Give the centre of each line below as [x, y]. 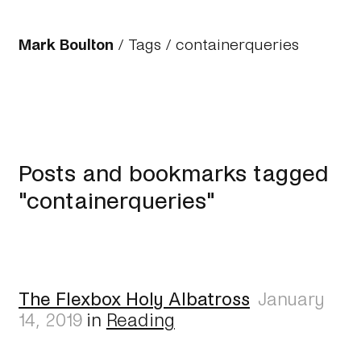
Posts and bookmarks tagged [174, 172]
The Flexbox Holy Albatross [135, 297]
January [291, 297]
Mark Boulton [66, 44]
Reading [140, 318]
